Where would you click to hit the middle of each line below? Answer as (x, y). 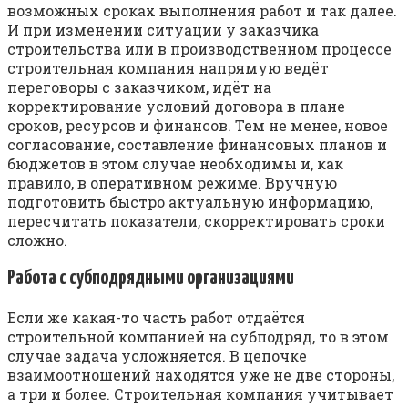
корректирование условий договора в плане (176, 107)
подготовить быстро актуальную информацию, (190, 202)
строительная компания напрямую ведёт (168, 68)
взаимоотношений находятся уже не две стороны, (201, 375)
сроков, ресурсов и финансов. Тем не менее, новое (198, 126)
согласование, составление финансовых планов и (197, 145)
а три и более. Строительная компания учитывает (200, 394)
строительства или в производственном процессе (199, 49)
